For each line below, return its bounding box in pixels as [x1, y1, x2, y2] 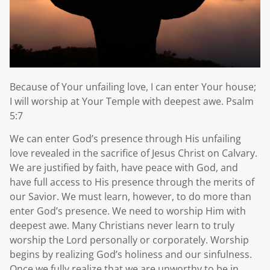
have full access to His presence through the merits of [10, 175, 254, 189]
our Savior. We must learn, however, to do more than [10, 190, 251, 204]
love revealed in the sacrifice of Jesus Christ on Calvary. [10, 146, 257, 160]
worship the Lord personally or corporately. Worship [10, 233, 249, 247]
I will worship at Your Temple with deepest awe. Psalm [10, 94, 254, 108]
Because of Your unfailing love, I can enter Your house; [10, 80, 256, 93]
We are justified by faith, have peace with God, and [10, 161, 238, 175]
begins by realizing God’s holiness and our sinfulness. [10, 248, 252, 262]
